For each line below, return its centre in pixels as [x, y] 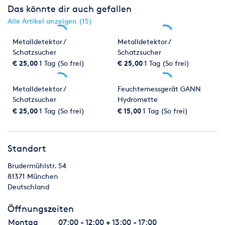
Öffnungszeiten [41, 208]
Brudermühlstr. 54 [37, 165]
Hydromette [138, 99]
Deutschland [28, 186]
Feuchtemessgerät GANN [159, 89]
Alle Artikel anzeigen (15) [50, 21]
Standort [27, 148]
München [43, 176]
